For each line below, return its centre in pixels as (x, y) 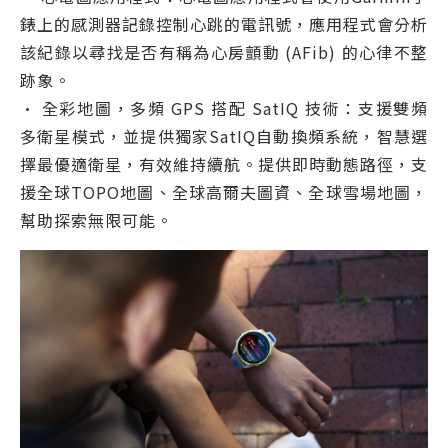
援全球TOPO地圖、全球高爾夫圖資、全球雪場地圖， (224, 192)
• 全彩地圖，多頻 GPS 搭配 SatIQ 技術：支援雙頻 (224, 108)
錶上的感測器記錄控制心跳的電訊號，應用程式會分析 (224, 24)
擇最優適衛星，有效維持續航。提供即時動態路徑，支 (224, 164)
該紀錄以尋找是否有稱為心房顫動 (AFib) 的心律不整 (224, 52)
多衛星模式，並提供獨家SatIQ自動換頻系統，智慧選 (224, 136)
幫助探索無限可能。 (96, 220)
